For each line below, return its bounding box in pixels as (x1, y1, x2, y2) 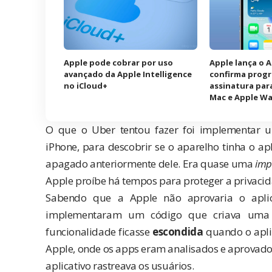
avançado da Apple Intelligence (64, 68, 192, 80)
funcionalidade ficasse (46, 224, 153, 239)
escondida (152, 224, 203, 239)
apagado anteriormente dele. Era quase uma (46, 156, 256, 171)
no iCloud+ (64, 80, 108, 91)
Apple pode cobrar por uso (64, 56, 174, 68)
